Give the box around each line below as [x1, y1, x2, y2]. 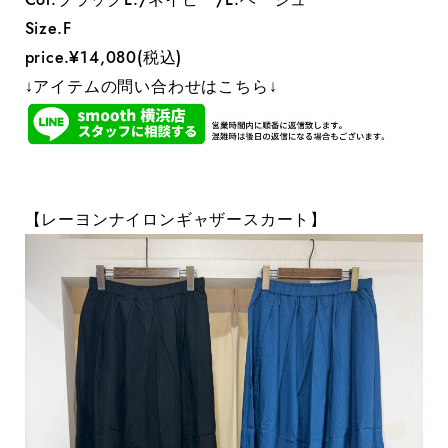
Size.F [24, 17, 72, 41]
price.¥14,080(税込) [24, 46, 183, 70]
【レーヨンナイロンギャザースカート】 [24, 208, 328, 232]
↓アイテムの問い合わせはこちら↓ [24, 75, 278, 99]
